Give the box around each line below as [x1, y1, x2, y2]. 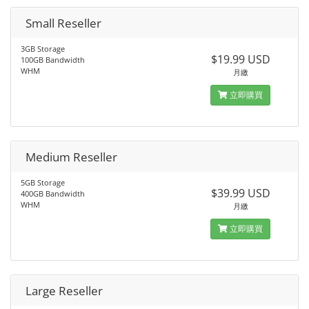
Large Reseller [26, 283, 103, 299]
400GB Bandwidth [21, 188, 85, 199]
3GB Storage [21, 43, 65, 54]
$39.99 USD [210, 186, 270, 201]
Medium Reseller [26, 149, 117, 165]
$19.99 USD [210, 52, 270, 67]
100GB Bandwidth [21, 54, 85, 65]
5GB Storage [21, 177, 65, 188]
